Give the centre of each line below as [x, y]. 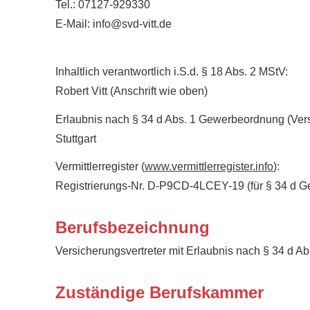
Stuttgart [76, 138]
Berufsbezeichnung [133, 228]
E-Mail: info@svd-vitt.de [113, 24]
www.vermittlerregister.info [209, 167]
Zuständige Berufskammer [159, 293]
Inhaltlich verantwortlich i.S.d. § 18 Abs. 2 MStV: [172, 71]
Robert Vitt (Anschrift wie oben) [131, 91]
